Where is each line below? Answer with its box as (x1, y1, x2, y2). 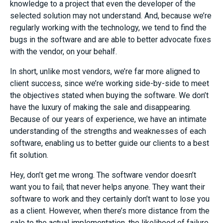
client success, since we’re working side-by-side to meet (10, 79, 209, 88)
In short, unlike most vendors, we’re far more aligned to (10, 67, 200, 76)
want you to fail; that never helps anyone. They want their (10, 182, 205, 192)
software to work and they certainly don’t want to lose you (10, 194, 210, 204)
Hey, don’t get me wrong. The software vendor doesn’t (10, 170, 196, 180)
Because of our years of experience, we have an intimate (10, 114, 207, 124)
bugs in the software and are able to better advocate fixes (10, 35, 211, 44)
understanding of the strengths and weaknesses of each (10, 126, 206, 136)
